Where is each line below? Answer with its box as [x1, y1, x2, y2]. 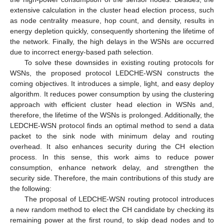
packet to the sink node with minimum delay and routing [10, 131, 214, 140]
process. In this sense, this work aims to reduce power [10, 152, 214, 161]
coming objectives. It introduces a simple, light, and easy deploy [10, 79, 214, 87]
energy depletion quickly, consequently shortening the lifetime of [10, 26, 214, 35]
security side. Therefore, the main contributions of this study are [10, 173, 214, 182]
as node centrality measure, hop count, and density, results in [10, 16, 214, 24]
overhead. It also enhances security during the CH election [10, 142, 214, 150]
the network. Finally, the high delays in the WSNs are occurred [10, 37, 214, 45]
